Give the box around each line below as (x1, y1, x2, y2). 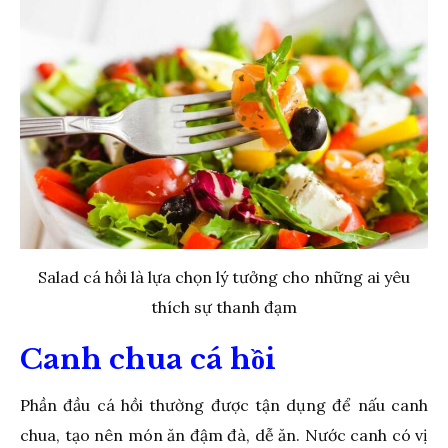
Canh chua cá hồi (20, 341, 276, 377)
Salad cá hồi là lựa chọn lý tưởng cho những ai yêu (38, 266, 410, 287)
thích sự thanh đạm (151, 296, 297, 317)
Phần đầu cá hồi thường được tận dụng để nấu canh (20, 394, 428, 415)
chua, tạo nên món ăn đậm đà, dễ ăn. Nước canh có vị (20, 424, 428, 445)
